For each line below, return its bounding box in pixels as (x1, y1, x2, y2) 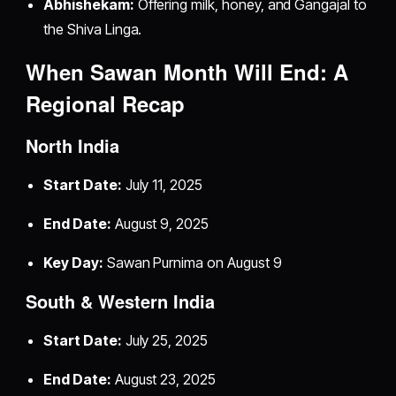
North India (26, 133, 120, 159)
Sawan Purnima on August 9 (103, 254, 282, 272)
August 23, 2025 (110, 370, 216, 389)
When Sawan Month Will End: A (26, 57, 349, 88)
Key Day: (43, 254, 103, 272)
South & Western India (26, 288, 216, 315)
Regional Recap (26, 88, 186, 119)
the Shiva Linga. (43, 20, 142, 39)
